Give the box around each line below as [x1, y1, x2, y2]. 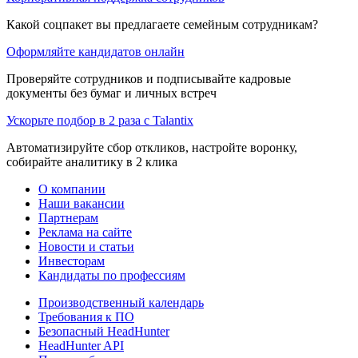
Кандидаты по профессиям [38, 268, 185, 282]
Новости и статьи [38, 239, 134, 253]
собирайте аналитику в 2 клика [6, 154, 177, 169]
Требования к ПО [38, 309, 134, 324]
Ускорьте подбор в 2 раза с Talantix [6, 113, 193, 127]
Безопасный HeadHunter [38, 324, 169, 338]
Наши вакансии [38, 196, 125, 210]
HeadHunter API [38, 338, 124, 352]
